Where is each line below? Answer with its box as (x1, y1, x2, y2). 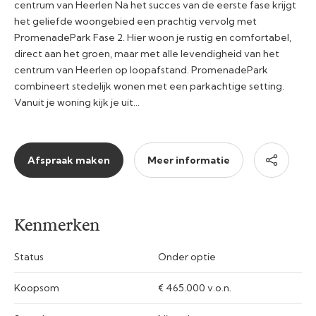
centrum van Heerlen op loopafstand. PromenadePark (14, 63, 268, 76)
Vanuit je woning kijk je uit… (14, 95, 140, 109)
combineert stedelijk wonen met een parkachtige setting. (14, 79, 284, 92)
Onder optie (158, 250, 216, 263)
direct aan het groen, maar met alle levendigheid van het (14, 47, 279, 60)
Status (14, 250, 44, 263)
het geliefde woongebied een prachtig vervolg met (14, 14, 257, 28)
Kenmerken (14, 212, 99, 238)
